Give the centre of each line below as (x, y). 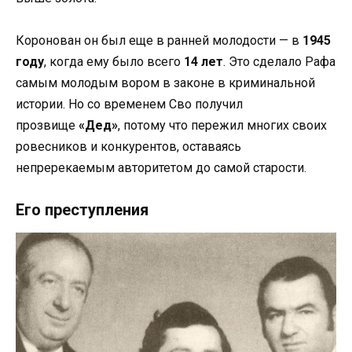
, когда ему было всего (114, 61)
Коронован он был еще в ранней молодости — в (159, 40)
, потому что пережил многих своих (222, 125)
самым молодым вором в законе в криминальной (165, 82)
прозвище (47, 125)
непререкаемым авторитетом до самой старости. (161, 167)
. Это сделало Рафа (279, 61)
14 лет (203, 61)
